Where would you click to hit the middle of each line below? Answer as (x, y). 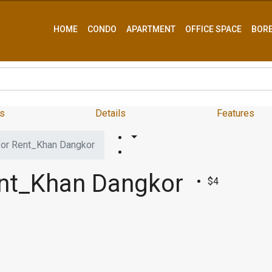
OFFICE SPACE (213, 29)
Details (111, 113)
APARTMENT (151, 29)
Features (236, 113)
